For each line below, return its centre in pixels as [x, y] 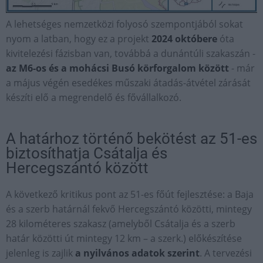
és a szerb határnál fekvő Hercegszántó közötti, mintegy [129, 209]
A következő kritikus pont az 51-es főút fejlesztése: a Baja [130, 195]
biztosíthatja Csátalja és [87, 154]
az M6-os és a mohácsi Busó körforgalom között [117, 68]
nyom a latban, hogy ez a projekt [79, 39]
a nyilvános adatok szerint [137, 253]
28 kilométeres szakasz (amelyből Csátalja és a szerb [121, 224]
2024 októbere [184, 39]
